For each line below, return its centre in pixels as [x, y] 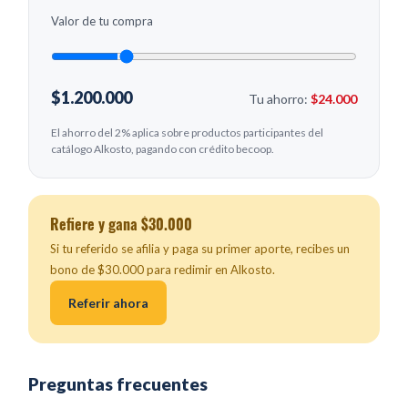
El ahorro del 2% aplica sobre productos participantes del [187, 133]
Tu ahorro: [280, 99]
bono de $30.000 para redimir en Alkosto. [163, 270]
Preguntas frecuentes [118, 384]
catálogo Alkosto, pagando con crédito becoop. [163, 149]
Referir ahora [108, 303]
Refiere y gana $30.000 [121, 224]
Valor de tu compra [102, 21]
